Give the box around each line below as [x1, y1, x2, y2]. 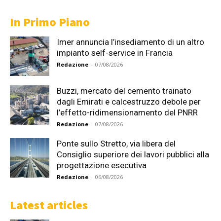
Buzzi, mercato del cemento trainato [57, 85, 191, 96]
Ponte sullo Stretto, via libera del [57, 138, 176, 148]
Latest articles [10, 197, 88, 213]
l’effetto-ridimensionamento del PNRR [57, 107, 198, 117]
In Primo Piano [10, 14, 90, 30]
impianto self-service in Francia [57, 47, 173, 58]
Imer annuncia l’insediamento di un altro [57, 37, 204, 47]
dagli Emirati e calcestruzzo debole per [57, 96, 201, 107]
